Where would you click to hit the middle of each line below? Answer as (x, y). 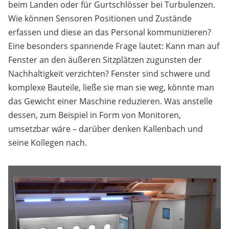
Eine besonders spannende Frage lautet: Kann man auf (114, 46)
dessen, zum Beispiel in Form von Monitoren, (95, 115)
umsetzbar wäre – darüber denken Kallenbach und (106, 129)
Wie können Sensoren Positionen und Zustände (100, 19)
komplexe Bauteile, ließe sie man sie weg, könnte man (111, 88)
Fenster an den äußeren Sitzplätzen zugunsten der (105, 60)
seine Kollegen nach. (48, 143)
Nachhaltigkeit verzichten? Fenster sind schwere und (109, 74)
